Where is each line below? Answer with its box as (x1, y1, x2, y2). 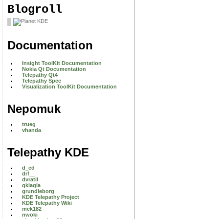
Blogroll (7, 3, 62, 16)
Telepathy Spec (22, 78, 61, 84)
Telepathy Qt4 (22, 72, 58, 78)
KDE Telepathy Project (22, 194, 79, 200)
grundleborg (22, 188, 54, 194)
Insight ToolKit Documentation (22, 60, 102, 66)
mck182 (22, 206, 42, 212)
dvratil (22, 176, 38, 182)
